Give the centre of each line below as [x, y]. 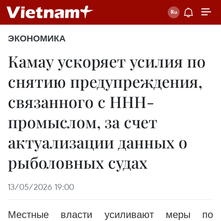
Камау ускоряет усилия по [107, 61]
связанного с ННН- [81, 101]
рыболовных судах [78, 162]
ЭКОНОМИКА [37, 38]
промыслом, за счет [83, 122]
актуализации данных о [98, 142]
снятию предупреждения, [105, 81]
